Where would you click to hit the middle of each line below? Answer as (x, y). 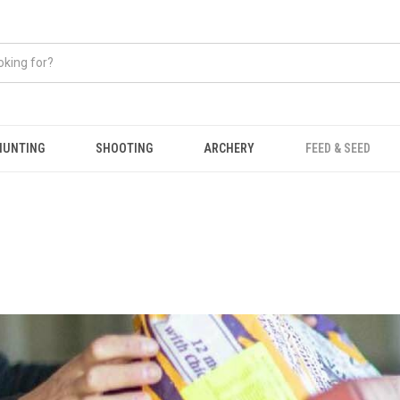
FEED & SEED (338, 148)
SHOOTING (124, 148)
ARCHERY (229, 148)
